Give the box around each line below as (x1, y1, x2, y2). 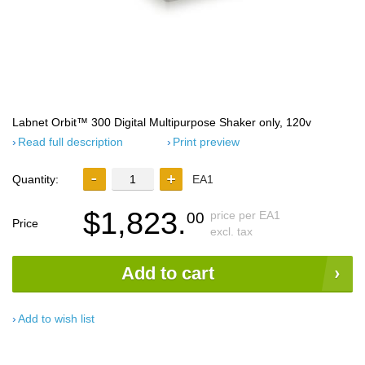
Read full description (18, 135, 123, 148)
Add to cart (121, 263, 214, 284)
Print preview (173, 135, 240, 148)
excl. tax (210, 225, 253, 238)
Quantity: (12, 173, 59, 186)
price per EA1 (210, 209, 280, 222)
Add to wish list (18, 312, 95, 325)
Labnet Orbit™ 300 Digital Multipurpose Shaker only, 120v (12, 116, 311, 129)
